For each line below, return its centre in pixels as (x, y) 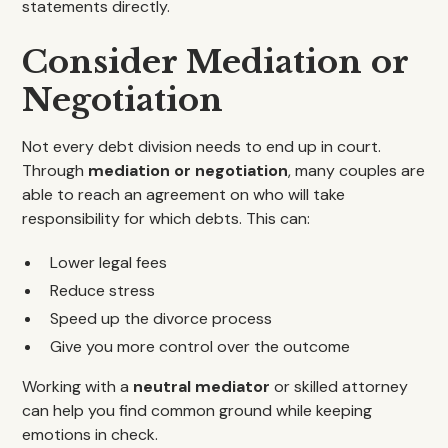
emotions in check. (90, 434)
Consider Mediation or (215, 62)
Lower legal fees (109, 262)
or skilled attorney (339, 386)
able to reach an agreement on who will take (184, 194)
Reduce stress (103, 290)
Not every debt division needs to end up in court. (202, 146)
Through (55, 170)
